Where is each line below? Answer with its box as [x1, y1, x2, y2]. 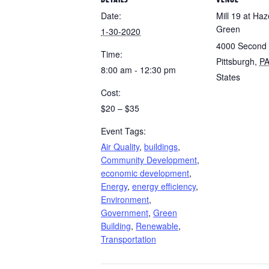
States [216, 71, 240, 83]
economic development [101, 167, 189, 180]
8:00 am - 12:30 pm [101, 64, 176, 76]
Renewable [136, 220, 178, 232]
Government [101, 207, 148, 219]
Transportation [101, 233, 156, 246]
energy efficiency [132, 180, 196, 193]
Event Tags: [101, 125, 146, 138]
